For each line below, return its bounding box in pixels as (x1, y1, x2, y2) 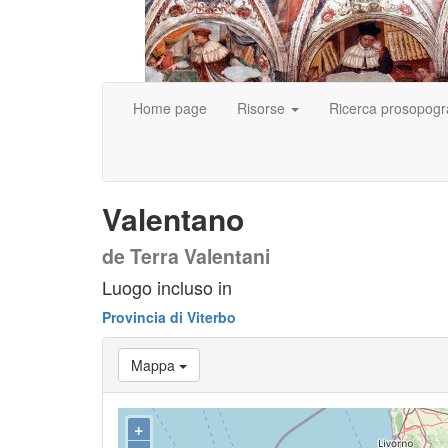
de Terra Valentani (102, 242, 270, 270)
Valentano (102, 197, 244, 240)
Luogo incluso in (102, 274, 232, 300)
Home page (133, 98, 207, 118)
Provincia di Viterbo (102, 307, 236, 327)
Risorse (237, 98, 289, 118)
